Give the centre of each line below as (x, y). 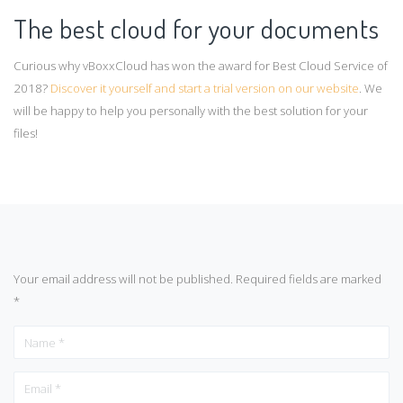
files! (26, 134)
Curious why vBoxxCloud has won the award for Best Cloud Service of (201, 66)
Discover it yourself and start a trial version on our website (205, 89)
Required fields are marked (309, 278)
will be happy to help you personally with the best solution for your (191, 111)
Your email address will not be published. (123, 278)
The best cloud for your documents (197, 29)
